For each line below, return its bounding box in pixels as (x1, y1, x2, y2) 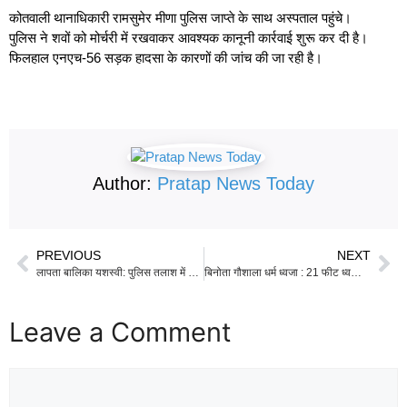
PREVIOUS (36, 248, 101, 263)
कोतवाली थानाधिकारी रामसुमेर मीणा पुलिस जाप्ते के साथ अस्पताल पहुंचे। (9, 9, 352, 25)
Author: (93, 173, 157, 194)
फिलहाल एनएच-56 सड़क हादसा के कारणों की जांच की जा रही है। (9, 49, 323, 65)
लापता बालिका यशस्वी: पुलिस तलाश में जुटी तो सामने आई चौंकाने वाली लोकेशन (188, 265, 199, 279)
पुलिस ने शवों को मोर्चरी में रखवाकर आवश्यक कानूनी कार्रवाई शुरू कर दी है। (9, 29, 368, 45)
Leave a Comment (9, 315, 232, 348)
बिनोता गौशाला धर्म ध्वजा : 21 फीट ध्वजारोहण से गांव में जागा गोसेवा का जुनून (350, 265, 362, 279)
